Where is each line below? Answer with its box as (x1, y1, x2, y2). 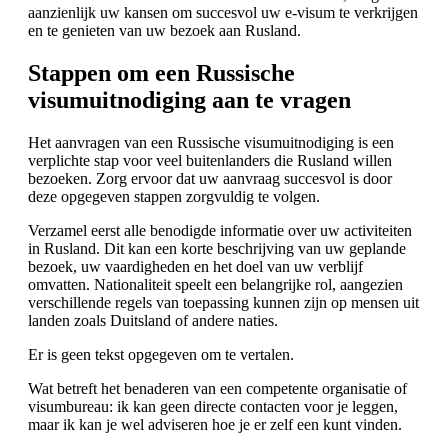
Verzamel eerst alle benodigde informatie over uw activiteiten (28, 221, 412, 239)
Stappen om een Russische (28, 59, 295, 86)
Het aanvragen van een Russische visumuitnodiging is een (28, 133, 394, 151)
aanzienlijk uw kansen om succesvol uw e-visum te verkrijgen (28, 4, 418, 21)
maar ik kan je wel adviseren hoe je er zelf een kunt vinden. (28, 415, 402, 433)
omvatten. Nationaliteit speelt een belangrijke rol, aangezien (28, 275, 403, 293)
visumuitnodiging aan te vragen (28, 86, 351, 113)
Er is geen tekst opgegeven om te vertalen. (28, 345, 294, 363)
